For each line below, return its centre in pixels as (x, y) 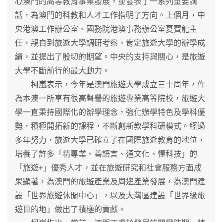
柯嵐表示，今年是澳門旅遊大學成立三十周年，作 (110, 84)
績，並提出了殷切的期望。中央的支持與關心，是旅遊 (110, 56)
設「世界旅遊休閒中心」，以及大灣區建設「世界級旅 (110, 195)
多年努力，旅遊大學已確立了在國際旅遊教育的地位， (110, 140)
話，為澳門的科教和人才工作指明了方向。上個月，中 (110, 15)
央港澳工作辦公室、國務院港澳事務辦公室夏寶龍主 (106, 29)
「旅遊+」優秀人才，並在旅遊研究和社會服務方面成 (108, 167)
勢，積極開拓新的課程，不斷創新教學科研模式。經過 (110, 126)
